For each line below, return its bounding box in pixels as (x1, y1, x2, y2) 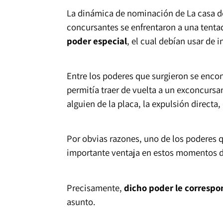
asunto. (66, 195, 96, 208)
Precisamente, (66, 181, 124, 194)
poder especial (66, 35, 127, 47)
